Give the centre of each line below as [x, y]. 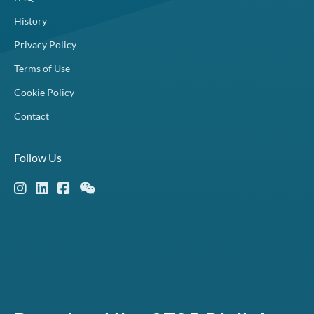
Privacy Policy [45, 44]
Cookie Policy [44, 92]
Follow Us [38, 157]
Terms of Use [42, 68]
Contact [32, 116]
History [30, 20]
